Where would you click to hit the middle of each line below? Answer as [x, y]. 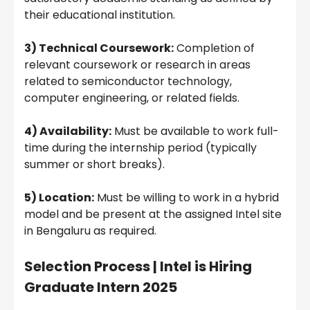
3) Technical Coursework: [99, 48]
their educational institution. [100, 15]
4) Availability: [68, 131]
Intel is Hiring [206, 267]
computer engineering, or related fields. [132, 98]
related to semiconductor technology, [128, 82]
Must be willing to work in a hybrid [186, 198]
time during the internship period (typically [140, 148]
